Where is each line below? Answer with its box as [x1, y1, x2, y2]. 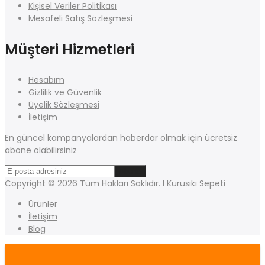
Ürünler [28, 198, 57, 211]
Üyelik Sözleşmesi [28, 99, 99, 111]
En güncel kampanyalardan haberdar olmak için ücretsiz [5, 132, 237, 144]
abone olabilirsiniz [5, 144, 77, 157]
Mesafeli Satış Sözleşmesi [28, 12, 132, 25]
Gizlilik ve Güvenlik [28, 86, 102, 99]
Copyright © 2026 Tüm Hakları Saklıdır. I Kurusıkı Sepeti [5, 177, 225, 190]
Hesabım [28, 74, 64, 86]
